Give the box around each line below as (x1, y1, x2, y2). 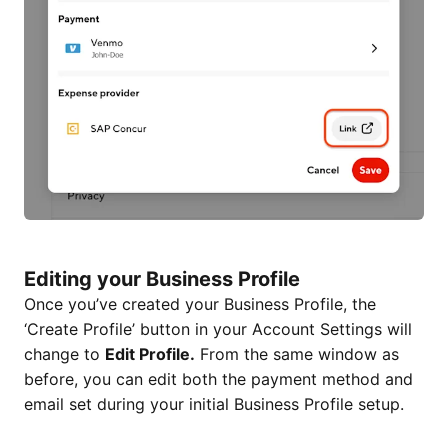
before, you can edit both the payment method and (24, 369, 413, 390)
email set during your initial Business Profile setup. (24, 394, 404, 415)
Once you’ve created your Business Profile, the (24, 294, 376, 315)
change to (24, 344, 105, 365)
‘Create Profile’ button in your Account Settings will (24, 319, 412, 340)
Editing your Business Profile (24, 267, 300, 292)
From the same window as (195, 344, 399, 365)
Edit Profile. (105, 344, 195, 365)
